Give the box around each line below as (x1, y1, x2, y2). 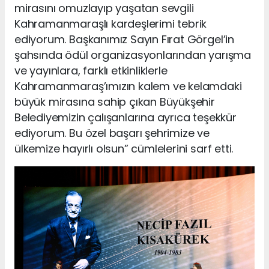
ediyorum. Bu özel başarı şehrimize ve (14, 125, 210, 141)
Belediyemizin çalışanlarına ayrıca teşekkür (14, 109, 237, 125)
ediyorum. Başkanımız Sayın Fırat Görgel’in (14, 31, 234, 47)
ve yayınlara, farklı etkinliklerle (14, 62, 168, 78)
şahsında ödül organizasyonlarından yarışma (14, 47, 251, 62)
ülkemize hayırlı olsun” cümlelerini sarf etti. (14, 141, 236, 156)
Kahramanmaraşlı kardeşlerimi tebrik (14, 16, 207, 31)
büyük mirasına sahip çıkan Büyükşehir (14, 94, 215, 109)
